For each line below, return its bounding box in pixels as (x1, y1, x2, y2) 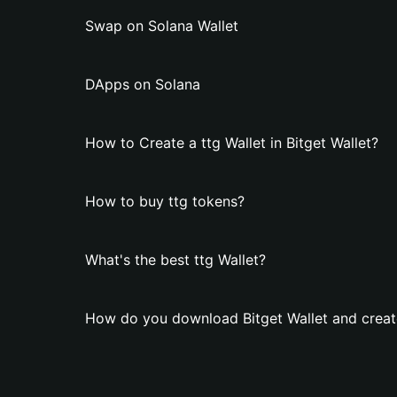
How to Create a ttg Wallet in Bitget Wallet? (85, 134, 378, 152)
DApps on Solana (85, 75, 200, 93)
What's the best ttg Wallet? (85, 251, 266, 269)
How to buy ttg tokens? (85, 192, 245, 210)
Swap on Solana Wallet (85, 17, 238, 35)
